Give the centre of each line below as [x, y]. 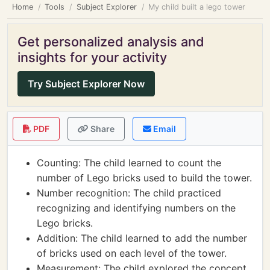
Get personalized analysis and [111, 42]
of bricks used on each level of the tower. [132, 253]
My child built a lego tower [197, 7]
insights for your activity [92, 57]
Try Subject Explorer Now [86, 84]
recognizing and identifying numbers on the [136, 208]
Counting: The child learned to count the [129, 163]
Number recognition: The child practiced [129, 193]
